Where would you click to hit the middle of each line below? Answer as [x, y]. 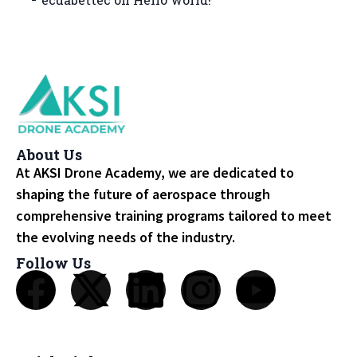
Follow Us [53, 263]
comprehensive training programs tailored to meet [174, 216]
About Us [49, 155]
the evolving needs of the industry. [127, 237]
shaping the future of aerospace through [143, 194]
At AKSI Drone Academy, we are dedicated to [155, 173]
